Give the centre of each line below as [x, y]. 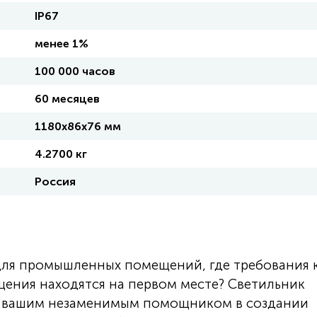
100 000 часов [75, 71]
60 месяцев [67, 99]
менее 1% [62, 44]
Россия [55, 181]
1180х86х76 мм [78, 126]
